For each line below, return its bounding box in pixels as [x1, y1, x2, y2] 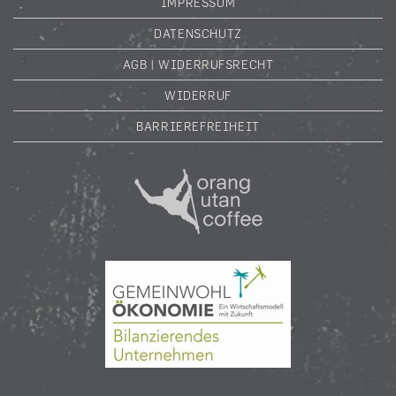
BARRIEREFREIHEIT [136, 118, 260, 133]
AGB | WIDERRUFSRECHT [122, 57, 274, 72]
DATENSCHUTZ [154, 26, 242, 41]
